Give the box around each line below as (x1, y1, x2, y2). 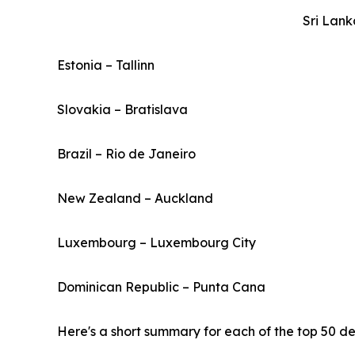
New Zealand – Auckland (57, 190, 213, 207)
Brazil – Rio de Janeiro (57, 146, 196, 162)
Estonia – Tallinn (57, 57, 155, 74)
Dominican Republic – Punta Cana (57, 279, 265, 296)
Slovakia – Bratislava (57, 101, 188, 118)
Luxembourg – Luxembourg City (57, 235, 256, 251)
